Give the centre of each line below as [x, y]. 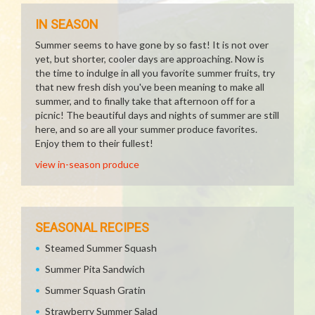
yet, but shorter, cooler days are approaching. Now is [150, 59]
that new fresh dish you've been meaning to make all [150, 87]
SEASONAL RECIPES [92, 227]
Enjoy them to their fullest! [94, 143]
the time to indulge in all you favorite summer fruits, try [155, 73]
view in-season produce [87, 164]
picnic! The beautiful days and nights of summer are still [157, 115]
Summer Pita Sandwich [95, 269]
